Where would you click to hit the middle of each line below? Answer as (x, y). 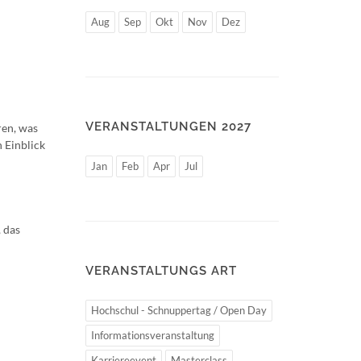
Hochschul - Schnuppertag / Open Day (179, 310)
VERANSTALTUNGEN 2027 (168, 127)
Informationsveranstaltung (153, 335)
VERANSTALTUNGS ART (161, 271)
